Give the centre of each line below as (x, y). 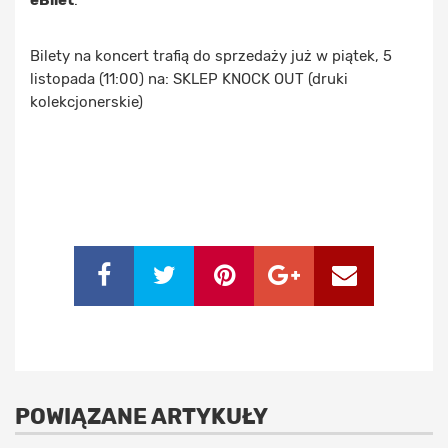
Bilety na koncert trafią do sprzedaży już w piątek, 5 (211, 56)
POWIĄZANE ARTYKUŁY (141, 417)
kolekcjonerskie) (86, 102)
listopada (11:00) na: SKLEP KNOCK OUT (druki (189, 79)
